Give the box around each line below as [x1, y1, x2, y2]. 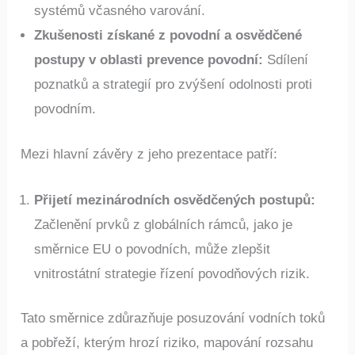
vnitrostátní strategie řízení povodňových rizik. [34, 265, 311, 281]
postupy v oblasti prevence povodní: [34, 52, 264, 68]
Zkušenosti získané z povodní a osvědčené [34, 28, 303, 44]
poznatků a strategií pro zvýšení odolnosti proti [34, 77, 313, 93]
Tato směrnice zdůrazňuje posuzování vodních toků [21, 311, 326, 326]
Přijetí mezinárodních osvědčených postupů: [34, 192, 316, 208]
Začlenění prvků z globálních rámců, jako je [34, 216, 293, 232]
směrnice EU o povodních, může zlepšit [34, 241, 271, 257]
